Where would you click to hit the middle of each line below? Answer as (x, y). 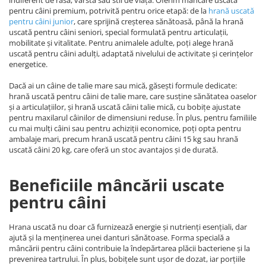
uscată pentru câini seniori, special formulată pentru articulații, (118, 32)
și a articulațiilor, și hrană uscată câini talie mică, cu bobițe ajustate (125, 107)
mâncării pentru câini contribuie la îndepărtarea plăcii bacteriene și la (129, 248)
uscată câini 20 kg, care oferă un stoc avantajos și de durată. (113, 150)
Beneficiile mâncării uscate (117, 185)
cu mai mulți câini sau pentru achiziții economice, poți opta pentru (125, 128)
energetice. (28, 64)
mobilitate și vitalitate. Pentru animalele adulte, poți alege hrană (121, 43)
